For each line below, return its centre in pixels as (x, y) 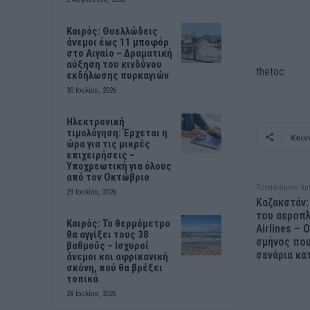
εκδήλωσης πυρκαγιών (118, 75)
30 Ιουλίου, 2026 (91, 90)
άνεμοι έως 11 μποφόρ (118, 42)
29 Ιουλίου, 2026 (91, 192)
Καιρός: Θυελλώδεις (112, 31)
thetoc (270, 71)
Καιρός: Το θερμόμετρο (118, 223)
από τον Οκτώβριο (108, 177)
